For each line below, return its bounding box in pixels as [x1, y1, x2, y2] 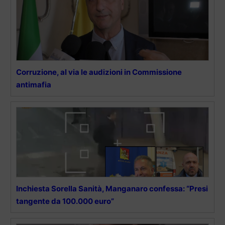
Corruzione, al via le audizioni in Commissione [16, 67, 182, 77]
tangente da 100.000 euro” [16, 196, 114, 206]
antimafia [16, 79, 51, 89]
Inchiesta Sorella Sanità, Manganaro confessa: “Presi [16, 183, 208, 193]
